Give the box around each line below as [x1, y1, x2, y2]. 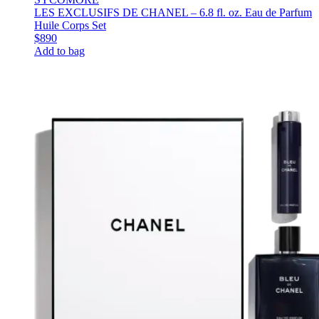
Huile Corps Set [34, 19, 106, 31]
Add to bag [34, 44, 85, 57]
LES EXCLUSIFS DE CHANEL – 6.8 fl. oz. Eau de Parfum [34, 6, 312, 19]
